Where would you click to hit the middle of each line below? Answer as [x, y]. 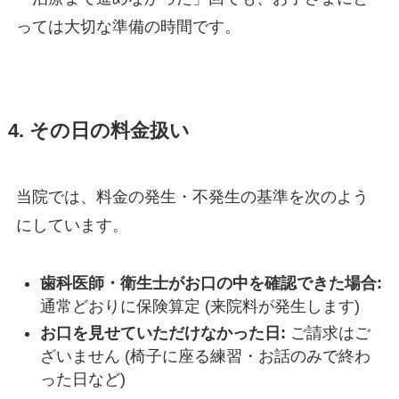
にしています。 [72, 225]
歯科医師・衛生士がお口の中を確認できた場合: [211, 283]
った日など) [82, 380]
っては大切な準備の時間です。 [128, 26]
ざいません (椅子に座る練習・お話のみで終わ [205, 357]
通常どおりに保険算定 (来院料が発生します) [199, 306]
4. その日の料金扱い [98, 130]
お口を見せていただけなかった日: [163, 334]
